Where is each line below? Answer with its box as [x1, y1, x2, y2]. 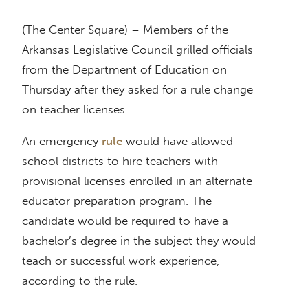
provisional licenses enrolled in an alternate [22, 174, 252, 188]
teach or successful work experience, [22, 254, 219, 268]
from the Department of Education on [22, 63, 227, 77]
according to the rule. [22, 274, 137, 288]
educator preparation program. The [22, 194, 212, 208]
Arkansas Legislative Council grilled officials [22, 43, 253, 57]
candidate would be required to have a [22, 214, 228, 228]
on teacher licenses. [22, 102, 131, 117]
